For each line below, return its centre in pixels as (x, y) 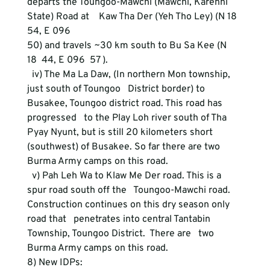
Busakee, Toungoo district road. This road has (126, 104)
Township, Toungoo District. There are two (121, 234)
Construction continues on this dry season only (129, 205)
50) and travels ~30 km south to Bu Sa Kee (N (128, 46)
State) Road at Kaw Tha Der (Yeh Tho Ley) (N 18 (134, 17)
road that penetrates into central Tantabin (120, 219)
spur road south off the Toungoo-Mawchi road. (130, 190)
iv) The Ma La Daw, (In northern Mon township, (130, 75)
